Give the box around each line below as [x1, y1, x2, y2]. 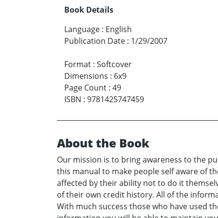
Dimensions [64, 71, 108, 82]
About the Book [57, 135, 149, 151]
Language [64, 24, 100, 35]
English [106, 24, 132, 35]
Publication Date [64, 36, 125, 47]
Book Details [64, 4, 113, 16]
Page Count [64, 82, 107, 93]
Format [64, 59, 91, 70]
